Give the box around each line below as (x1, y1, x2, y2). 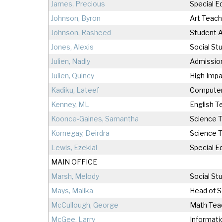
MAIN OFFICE (51, 158, 97, 166)
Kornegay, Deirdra (51, 129, 110, 138)
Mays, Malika (51, 186, 93, 195)
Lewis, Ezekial (51, 143, 97, 152)
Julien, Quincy (51, 71, 94, 80)
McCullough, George (51, 201, 118, 210)
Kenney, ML (51, 100, 89, 109)
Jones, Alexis (51, 43, 94, 52)
